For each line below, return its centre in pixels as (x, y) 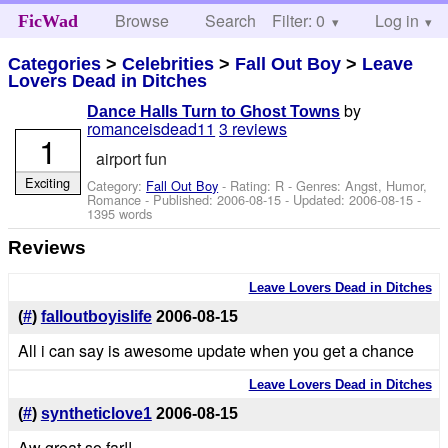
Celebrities (168, 63)
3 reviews (253, 129)
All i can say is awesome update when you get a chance (215, 351)
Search (231, 20)
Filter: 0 (298, 20)
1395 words (120, 213)
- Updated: (315, 199)
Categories (55, 63)
